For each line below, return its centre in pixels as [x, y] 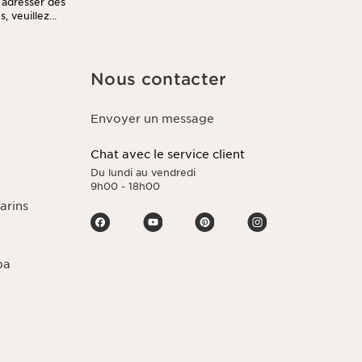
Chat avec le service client [168, 154]
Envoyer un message [152, 119]
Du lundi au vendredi [143, 173]
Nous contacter [159, 79]
